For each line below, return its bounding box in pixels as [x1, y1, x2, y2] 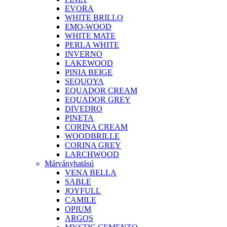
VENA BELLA [65, 168, 117, 177]
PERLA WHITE [65, 41, 119, 50]
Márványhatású [45, 159, 94, 168]
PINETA [65, 113, 94, 123]
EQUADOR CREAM [65, 86, 137, 95]
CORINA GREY [65, 141, 121, 150]
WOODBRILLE [65, 132, 120, 141]
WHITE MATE [65, 31, 116, 41]
